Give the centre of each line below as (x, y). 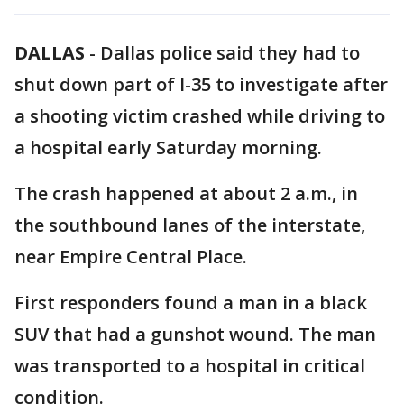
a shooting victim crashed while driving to (200, 116)
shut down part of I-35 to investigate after (201, 84)
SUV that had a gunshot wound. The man (195, 334)
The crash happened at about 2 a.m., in (186, 193)
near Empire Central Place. (131, 257)
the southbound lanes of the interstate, (190, 225)
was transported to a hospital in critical (190, 366)
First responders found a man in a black (191, 303)
